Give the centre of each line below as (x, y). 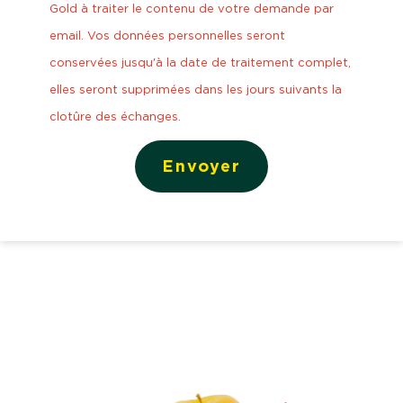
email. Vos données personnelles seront (167, 36)
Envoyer (201, 166)
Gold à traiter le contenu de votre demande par (191, 9)
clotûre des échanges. (115, 117)
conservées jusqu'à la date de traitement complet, (200, 63)
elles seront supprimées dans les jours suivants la (195, 90)
